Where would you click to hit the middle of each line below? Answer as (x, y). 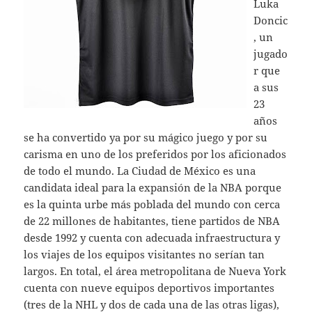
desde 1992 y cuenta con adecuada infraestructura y (152, 238)
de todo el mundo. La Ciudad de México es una (140, 171)
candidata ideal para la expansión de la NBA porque (153, 188)
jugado (271, 54)
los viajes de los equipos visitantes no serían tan (145, 255)
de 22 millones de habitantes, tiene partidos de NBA (152, 221)
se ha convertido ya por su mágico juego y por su (146, 138)
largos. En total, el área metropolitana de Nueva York (155, 271)
